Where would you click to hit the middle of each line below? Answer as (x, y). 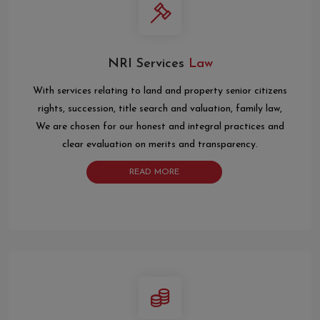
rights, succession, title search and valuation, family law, (160, 109)
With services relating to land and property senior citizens (160, 91)
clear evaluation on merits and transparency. (160, 145)
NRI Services (146, 64)
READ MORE (154, 172)
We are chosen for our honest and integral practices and (160, 127)
